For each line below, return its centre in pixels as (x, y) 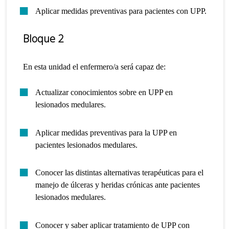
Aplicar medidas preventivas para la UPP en (106, 132)
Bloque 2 (43, 39)
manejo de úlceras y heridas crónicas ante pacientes (118, 185)
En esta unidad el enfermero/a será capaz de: (95, 67)
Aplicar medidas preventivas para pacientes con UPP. (121, 11)
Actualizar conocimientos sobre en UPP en (104, 93)
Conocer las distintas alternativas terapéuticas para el (120, 173)
